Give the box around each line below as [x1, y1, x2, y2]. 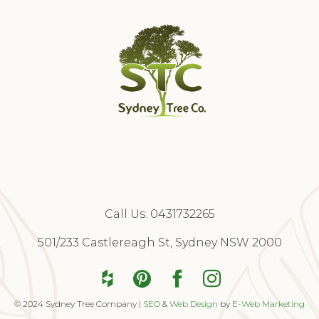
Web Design [169, 298, 220, 309]
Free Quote [137, 229, 205, 243]
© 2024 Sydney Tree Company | [14, 298, 143, 309]
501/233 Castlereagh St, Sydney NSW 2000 [37, 236, 282, 249]
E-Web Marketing [232, 298, 305, 309]
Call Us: [104, 207, 150, 221]
